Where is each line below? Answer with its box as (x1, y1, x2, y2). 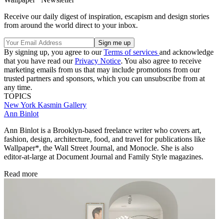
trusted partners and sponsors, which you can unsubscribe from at (4, 74, 205, 83)
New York (4, 100, 38, 109)
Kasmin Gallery (38, 100, 87, 109)
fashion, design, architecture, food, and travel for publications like (4, 134, 205, 143)
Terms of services (104, 47, 159, 56)
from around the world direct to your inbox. (4, 21, 138, 29)
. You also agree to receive (121, 56, 201, 65)
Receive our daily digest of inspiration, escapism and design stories (4, 12, 209, 21)
